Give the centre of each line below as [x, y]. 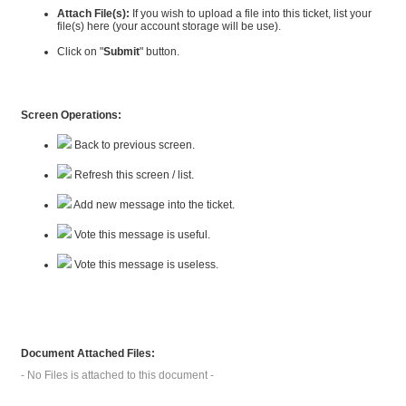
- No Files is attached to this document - [117, 375]
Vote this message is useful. [140, 235]
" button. [159, 52]
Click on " [80, 52]
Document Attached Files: [87, 353]
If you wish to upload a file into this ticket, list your [250, 14]
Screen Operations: [71, 115]
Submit [121, 52]
